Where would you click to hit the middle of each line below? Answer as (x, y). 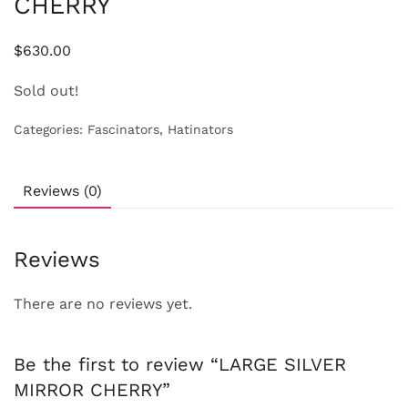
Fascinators (123, 130)
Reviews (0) (62, 191)
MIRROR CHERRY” (92, 390)
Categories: (51, 130)
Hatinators (200, 130)
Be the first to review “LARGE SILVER (180, 365)
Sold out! (46, 91)
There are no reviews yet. (103, 304)
